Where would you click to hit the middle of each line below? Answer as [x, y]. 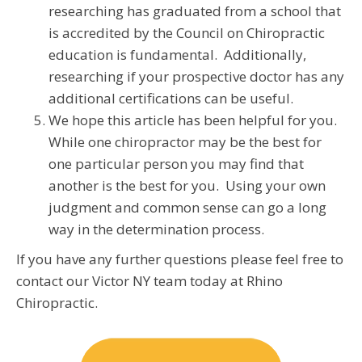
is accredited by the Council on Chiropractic [187, 33]
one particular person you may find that [176, 164]
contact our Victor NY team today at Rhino [149, 281]
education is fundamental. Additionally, [177, 55]
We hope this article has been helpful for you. [194, 120]
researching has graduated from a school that [195, 11]
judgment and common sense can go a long [187, 208]
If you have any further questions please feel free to [180, 259]
